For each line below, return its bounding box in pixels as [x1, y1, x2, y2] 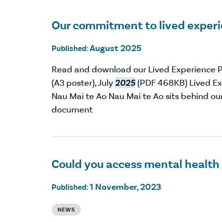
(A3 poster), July [52, 77, 115, 88]
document [52, 104, 93, 115]
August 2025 [90, 42, 141, 54]
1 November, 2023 [90, 181, 161, 193]
